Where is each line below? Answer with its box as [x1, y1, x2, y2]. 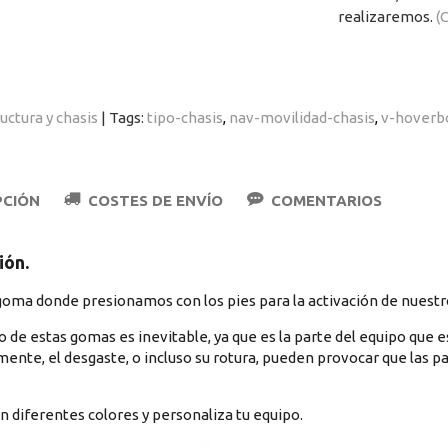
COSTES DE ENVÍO [83, 192, 223, 209]
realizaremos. [337, 7, 436, 25]
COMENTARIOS [267, 192, 383, 209]
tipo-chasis [146, 109, 223, 126]
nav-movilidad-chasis [228, 109, 375, 126]
